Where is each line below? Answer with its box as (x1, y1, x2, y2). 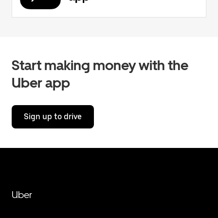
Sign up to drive (24, 112, 82, 121)
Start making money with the (12, 57, 188, 73)
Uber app (12, 74, 70, 91)
